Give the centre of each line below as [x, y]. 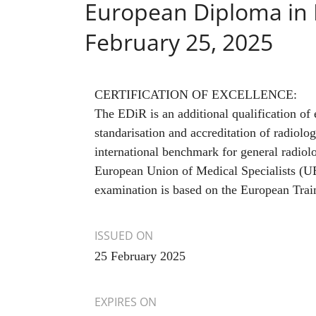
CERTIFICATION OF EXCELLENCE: [196, 95]
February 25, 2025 [179, 42]
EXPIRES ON [126, 302]
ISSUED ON [124, 236]
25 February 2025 [140, 256]
